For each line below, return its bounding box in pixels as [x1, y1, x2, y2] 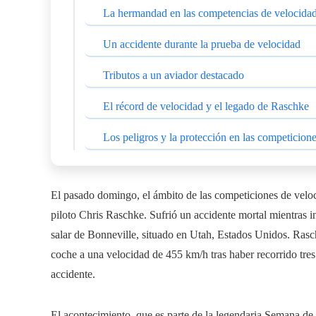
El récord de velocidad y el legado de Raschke [103, 99, 309, 112]
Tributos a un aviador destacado [103, 68, 244, 81]
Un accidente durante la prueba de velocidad [103, 37, 300, 50]
